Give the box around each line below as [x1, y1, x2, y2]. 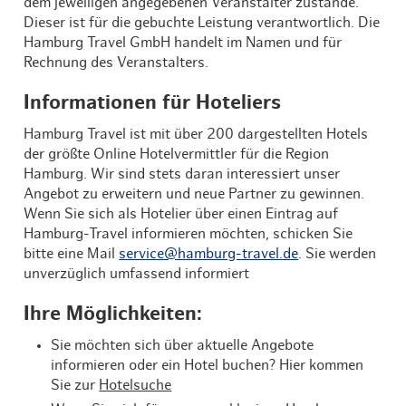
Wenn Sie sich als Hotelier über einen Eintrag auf [24, 207, 339, 221]
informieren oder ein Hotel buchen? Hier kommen [51, 358, 364, 372]
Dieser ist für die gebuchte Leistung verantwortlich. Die [24, 15, 381, 30]
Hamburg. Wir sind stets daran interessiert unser [24, 167, 341, 181]
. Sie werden [298, 246, 377, 261]
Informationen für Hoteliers [24, 92, 282, 112]
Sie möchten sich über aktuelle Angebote [51, 338, 314, 353]
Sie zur [51, 378, 100, 392]
